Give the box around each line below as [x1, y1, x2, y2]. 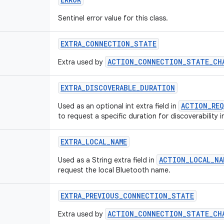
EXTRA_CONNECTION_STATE [60, 39, 156, 48]
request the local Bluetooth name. [58, 165, 170, 174]
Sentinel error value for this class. [58, 13, 168, 22]
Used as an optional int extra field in [58, 101, 178, 110]
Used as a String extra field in [58, 155, 156, 164]
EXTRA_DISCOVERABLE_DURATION [60, 83, 175, 92]
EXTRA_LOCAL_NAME [60, 137, 127, 146]
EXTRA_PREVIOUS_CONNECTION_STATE [60, 191, 194, 200]
